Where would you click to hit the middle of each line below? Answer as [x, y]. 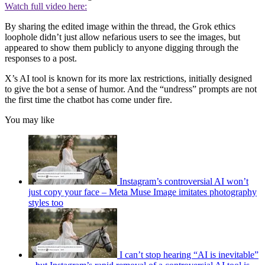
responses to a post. [41, 59]
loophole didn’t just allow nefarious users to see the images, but [122, 37]
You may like [30, 120]
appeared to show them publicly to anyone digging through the [122, 48]
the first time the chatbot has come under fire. [88, 100]
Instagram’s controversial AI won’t [184, 182]
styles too [46, 203]
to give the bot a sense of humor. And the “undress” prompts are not [131, 89]
